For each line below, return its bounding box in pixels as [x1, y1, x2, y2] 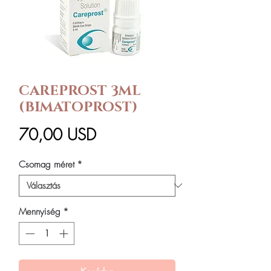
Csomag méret [19, 158, 74, 171]
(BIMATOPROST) [19, 97, 138, 117]
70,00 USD [19, 124, 96, 145]
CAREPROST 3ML [19, 81, 141, 100]
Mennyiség [19, 205, 60, 218]
